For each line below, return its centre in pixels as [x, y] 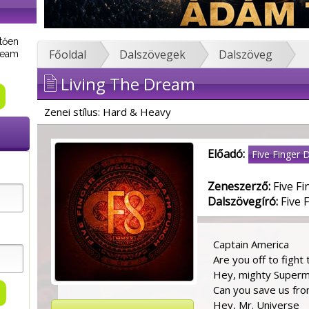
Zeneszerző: [239, 187]
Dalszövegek [152, 55]
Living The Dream [126, 84]
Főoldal [68, 55]
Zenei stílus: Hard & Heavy [108, 112]
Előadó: [226, 154]
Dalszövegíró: [243, 202]
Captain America [251, 245]
